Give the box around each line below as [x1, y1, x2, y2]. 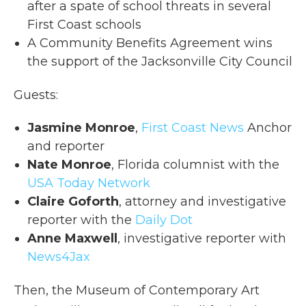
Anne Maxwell [27, 230, 117, 246]
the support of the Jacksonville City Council [27, 53, 292, 69]
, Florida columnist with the [111, 156, 279, 172]
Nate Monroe [27, 156, 111, 172]
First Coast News [141, 120, 244, 135]
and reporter [27, 138, 105, 154]
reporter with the [27, 212, 135, 227]
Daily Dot [135, 212, 193, 227]
